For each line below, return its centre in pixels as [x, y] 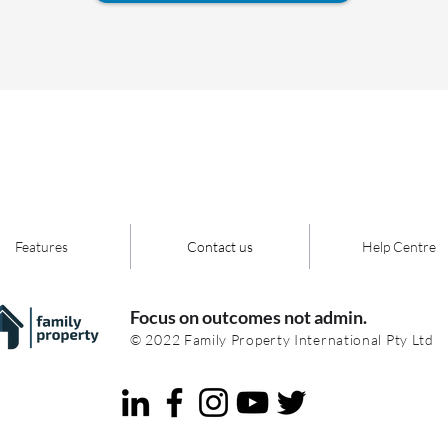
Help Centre [399, 246]
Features [41, 246]
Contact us [220, 246]
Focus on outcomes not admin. [248, 317]
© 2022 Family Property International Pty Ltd [282, 339]
